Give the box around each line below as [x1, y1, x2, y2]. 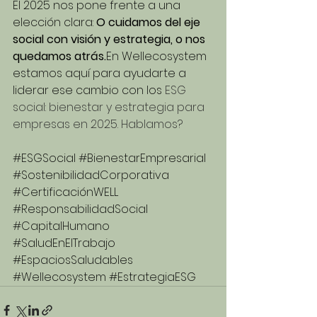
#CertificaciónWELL [13, 184, 118, 201]
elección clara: [13, 14, 96, 31]
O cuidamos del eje [96, 14, 203, 31]
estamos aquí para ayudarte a [13, 65, 189, 82]
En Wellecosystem [106, 48, 209, 65]
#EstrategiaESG [109, 269, 196, 286]
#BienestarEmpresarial [79, 150, 206, 167]
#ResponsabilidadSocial [13, 201, 148, 218]
